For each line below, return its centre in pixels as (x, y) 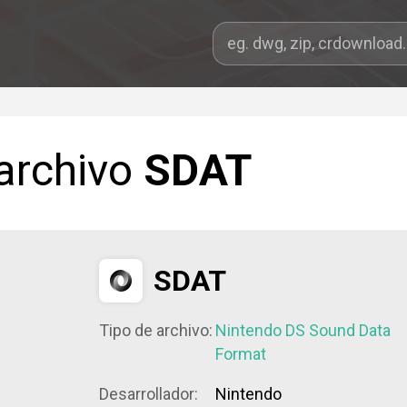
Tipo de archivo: (156, 330)
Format (241, 354)
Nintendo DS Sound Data (303, 330)
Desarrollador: (149, 394)
